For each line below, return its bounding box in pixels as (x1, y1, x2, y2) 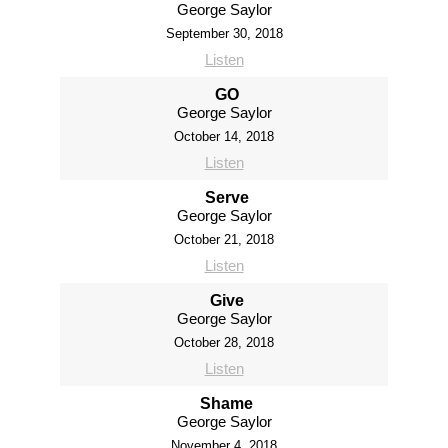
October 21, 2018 (174, 232, 274, 248)
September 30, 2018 (165, 26, 283, 42)
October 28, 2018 (174, 335, 274, 351)
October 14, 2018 (174, 129, 274, 145)
